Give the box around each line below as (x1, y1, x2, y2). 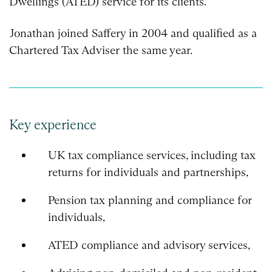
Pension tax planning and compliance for (47, 193, 252, 208)
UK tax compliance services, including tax (47, 148, 256, 163)
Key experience (9, 116, 97, 133)
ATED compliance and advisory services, (47, 238, 250, 253)
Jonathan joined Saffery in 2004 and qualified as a (9, 25, 257, 40)
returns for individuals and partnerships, (47, 165, 248, 180)
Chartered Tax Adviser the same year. (9, 42, 192, 57)
